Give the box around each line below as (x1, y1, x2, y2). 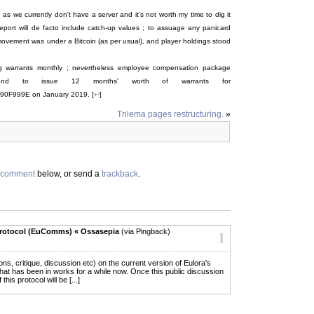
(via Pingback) (119, 226, 170, 235)
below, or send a (35, 168, 102, 179)
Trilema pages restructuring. (117, 109, 224, 119)
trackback (102, 168, 138, 179)
